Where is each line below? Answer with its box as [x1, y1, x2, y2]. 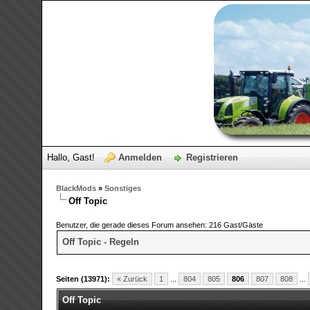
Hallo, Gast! [47, 152, 98, 163]
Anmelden [118, 152, 163, 163]
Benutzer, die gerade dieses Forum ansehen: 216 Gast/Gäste [56, 221, 264, 229]
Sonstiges [104, 184, 142, 192]
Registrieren [186, 152, 239, 163]
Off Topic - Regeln [62, 237, 139, 247]
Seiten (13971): [56, 275, 111, 283]
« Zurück [117, 275, 148, 283]
